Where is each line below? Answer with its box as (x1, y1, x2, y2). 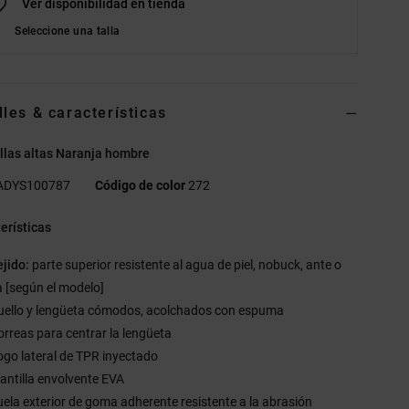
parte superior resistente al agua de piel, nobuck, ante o (29, 257, 342, 272)
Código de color (95, 177, 186, 193)
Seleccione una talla (15, 24, 121, 37)
